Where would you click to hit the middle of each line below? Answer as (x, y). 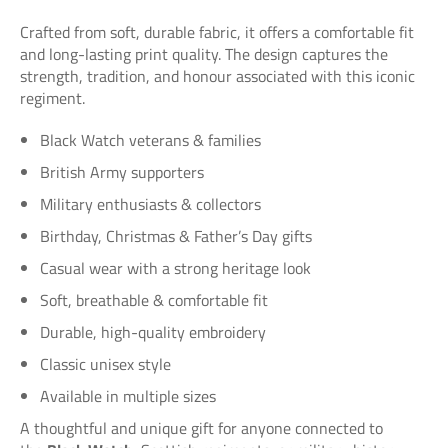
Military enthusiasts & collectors (150, 204)
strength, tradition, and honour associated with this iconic (217, 76)
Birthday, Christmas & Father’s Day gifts (176, 236)
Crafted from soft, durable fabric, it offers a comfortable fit (217, 32)
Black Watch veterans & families (150, 140)
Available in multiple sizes (128, 396)
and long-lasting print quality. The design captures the (204, 54)
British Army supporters (122, 172)
